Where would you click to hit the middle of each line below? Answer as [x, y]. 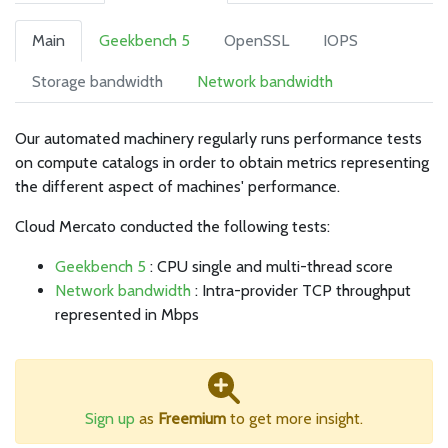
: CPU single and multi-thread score [269, 266]
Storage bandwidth [97, 81]
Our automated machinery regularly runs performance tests [218, 138]
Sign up [110, 418]
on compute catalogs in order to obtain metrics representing [222, 162]
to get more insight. [294, 418]
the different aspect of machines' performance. [177, 186]
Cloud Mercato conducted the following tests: [172, 226]
